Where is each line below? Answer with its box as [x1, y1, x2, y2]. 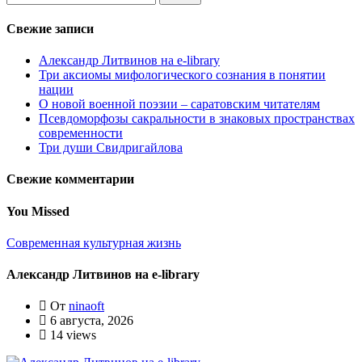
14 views [47, 328, 96, 343]
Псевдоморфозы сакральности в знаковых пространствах [39, 112, 355, 126]
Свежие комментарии [6, 172, 134, 187]
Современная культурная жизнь [6, 235, 181, 250]
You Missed [6, 204, 69, 218]
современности [39, 126, 123, 141]
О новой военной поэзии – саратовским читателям [39, 97, 320, 112]
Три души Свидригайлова [39, 141, 183, 155]
